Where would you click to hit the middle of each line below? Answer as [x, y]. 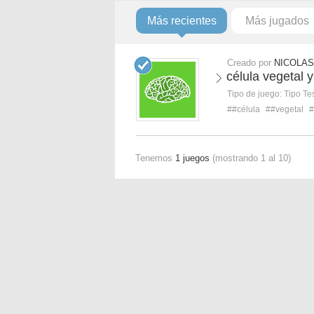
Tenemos [155, 158]
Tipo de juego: [255, 94]
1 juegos [192, 158]
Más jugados [277, 21]
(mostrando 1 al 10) [250, 158]
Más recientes [182, 21]
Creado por [251, 63]
